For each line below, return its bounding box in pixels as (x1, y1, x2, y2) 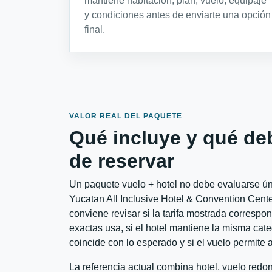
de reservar (69, 149, 174, 172)
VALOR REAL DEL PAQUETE (69, 111, 182, 120)
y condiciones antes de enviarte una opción (84, 9, 271, 20)
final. (84, 24, 105, 35)
